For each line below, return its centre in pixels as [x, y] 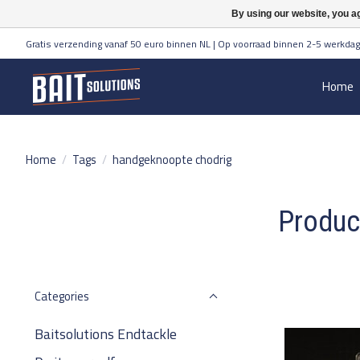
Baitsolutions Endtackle [106, 334]
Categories [62, 296]
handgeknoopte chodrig [172, 159]
